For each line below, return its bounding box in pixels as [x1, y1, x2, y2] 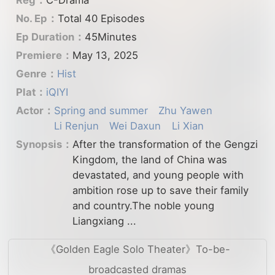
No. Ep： [15, 12, 58, 25]
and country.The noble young [72, 199, 214, 212]
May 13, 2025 [72, 48, 138, 61]
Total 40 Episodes [57, 12, 145, 25]
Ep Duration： [15, 30, 85, 43]
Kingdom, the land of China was [72, 153, 227, 166]
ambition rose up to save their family [72, 184, 249, 197]
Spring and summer [53, 104, 148, 117]
